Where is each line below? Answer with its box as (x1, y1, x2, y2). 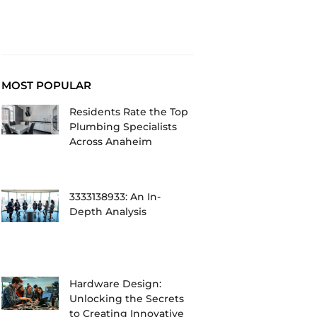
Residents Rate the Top (69, 105, 189, 118)
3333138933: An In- (69, 190, 161, 203)
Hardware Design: (69, 277, 162, 291)
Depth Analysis (69, 204, 147, 218)
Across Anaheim (69, 134, 153, 148)
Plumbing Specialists (69, 120, 178, 133)
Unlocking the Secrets (69, 292, 185, 306)
